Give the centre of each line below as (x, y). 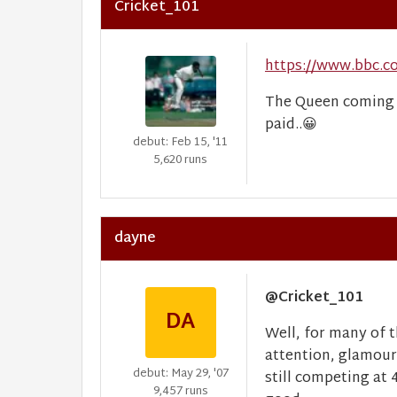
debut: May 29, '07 (180, 374)
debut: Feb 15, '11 (180, 143)
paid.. (284, 125)
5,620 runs (180, 160)
